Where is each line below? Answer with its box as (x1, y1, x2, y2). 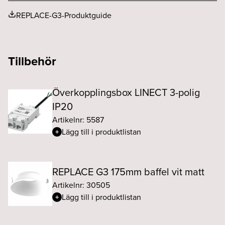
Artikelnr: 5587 (52, 114, 104, 125)
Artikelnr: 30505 (52, 179, 110, 190)
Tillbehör (8, 52, 56, 70)
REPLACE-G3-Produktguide (16, 10, 111, 21)
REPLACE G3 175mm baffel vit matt (52, 164, 204, 179)
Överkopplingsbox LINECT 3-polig (52, 85, 200, 99)
